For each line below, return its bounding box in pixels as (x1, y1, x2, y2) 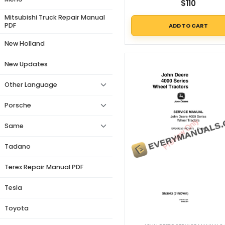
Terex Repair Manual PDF (5, 163, 83, 171)
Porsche (5, 101, 31, 109)
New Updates (5, 60, 48, 68)
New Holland (5, 39, 45, 48)
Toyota (5, 204, 29, 212)
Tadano (5, 142, 31, 151)
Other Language (5, 80, 57, 89)
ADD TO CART (169, 21, 208, 30)
